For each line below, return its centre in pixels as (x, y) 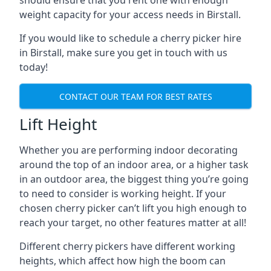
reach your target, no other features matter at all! (133, 223)
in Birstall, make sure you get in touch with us (123, 53)
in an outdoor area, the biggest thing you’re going (134, 179)
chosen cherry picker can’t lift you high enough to (133, 208)
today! (34, 67)
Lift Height (58, 124)
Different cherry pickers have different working (127, 246)
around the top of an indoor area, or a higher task (134, 165)
